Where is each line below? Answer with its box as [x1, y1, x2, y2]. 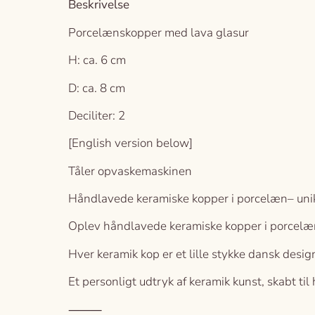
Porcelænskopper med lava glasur [68, 24, 249, 41]
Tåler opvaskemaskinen [68, 162, 192, 179]
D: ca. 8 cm [68, 79, 125, 96]
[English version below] [68, 135, 193, 152]
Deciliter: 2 [68, 107, 125, 124]
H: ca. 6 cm [68, 52, 126, 69]
